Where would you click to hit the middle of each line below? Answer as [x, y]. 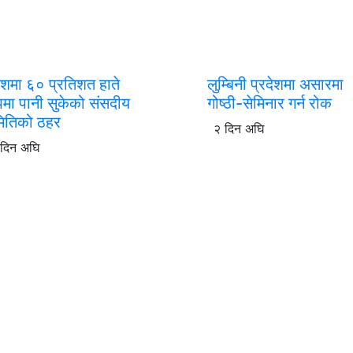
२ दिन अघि [238, 128]
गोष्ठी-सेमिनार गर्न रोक [269, 103]
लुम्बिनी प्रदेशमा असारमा [275, 84]
